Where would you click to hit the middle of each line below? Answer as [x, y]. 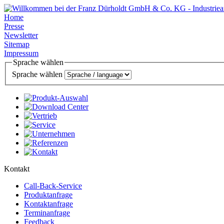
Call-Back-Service [53, 185]
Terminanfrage [47, 212]
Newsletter [21, 35]
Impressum [21, 53]
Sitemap [17, 44]
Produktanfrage [48, 194]
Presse [14, 26]
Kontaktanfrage [48, 203]
